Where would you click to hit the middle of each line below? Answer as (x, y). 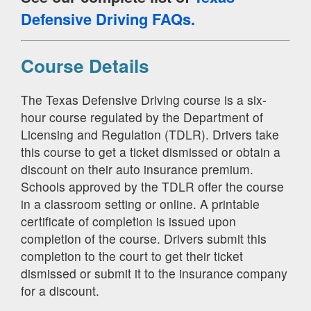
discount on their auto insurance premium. (137, 169)
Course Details (85, 66)
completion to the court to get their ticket (132, 255)
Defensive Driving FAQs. (108, 19)
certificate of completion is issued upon (128, 221)
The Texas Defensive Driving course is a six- (144, 99)
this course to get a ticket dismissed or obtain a (151, 151)
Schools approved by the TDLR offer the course (152, 186)
